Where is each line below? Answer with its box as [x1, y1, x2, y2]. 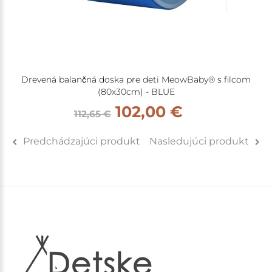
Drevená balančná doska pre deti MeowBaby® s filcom [21, 73, 251, 85]
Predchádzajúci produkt [23, 135, 140, 147]
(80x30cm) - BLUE [97, 86, 175, 97]
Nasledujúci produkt [149, 135, 249, 147]
